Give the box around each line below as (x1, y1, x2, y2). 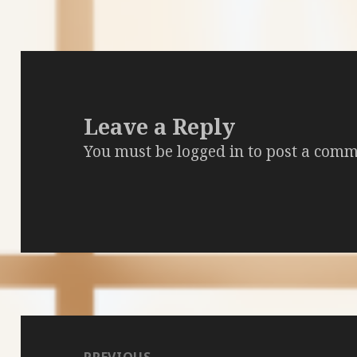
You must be (84, 141, 178, 163)
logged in (177, 141, 245, 163)
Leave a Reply (84, 112, 236, 142)
